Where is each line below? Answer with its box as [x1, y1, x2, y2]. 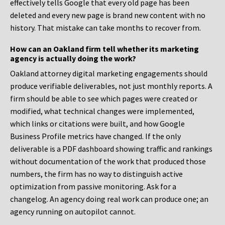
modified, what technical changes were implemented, [10, 106, 194, 117]
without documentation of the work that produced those [10, 156, 206, 167]
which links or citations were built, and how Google [10, 119, 185, 129]
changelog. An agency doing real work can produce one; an [10, 194, 208, 204]
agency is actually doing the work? [10, 53, 136, 64]
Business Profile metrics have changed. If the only [10, 131, 181, 142]
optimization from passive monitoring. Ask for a [10, 181, 176, 192]
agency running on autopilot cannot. [10, 206, 136, 217]
